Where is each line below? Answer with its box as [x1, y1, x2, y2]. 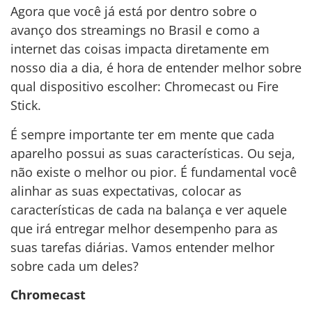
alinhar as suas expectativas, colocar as [10, 182, 242, 199]
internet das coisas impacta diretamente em [10, 40, 270, 58]
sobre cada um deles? [10, 257, 139, 274]
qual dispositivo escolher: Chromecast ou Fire [10, 78, 279, 95]
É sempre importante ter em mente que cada [10, 125, 274, 143]
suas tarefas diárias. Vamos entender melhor [10, 238, 274, 256]
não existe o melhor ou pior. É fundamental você [10, 163, 297, 180]
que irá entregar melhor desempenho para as [10, 219, 278, 237]
